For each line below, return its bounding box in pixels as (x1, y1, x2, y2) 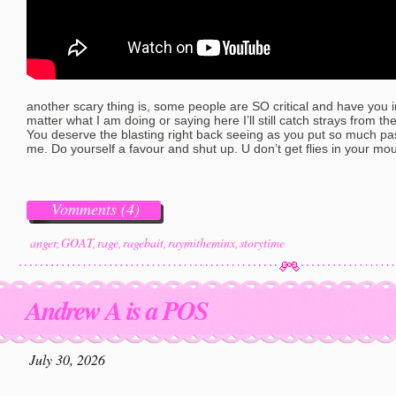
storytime (240, 234, 285, 251)
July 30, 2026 (29, 350, 105, 369)
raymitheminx (168, 234, 235, 251)
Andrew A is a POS (26, 292, 208, 329)
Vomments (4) (51, 198, 140, 219)
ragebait (123, 234, 164, 251)
